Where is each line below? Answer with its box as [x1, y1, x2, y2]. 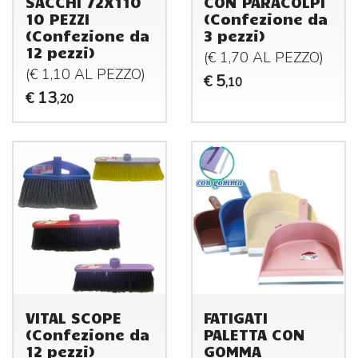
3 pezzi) [204, 26, 266, 46]
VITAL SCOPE [25, 308, 121, 328]
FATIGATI [204, 308, 268, 328]
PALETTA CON [204, 324, 306, 344]
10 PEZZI [25, 9, 89, 29]
